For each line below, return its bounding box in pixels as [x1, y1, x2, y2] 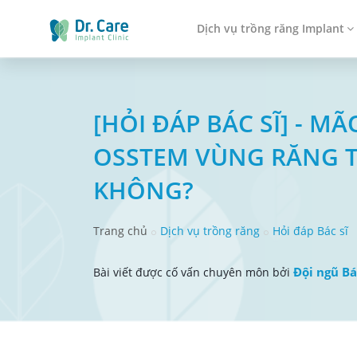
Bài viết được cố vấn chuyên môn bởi [93, 265, 293, 280]
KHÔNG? [93, 174, 194, 206]
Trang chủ [93, 223, 147, 238]
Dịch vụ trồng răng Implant [197, 21, 344, 36]
